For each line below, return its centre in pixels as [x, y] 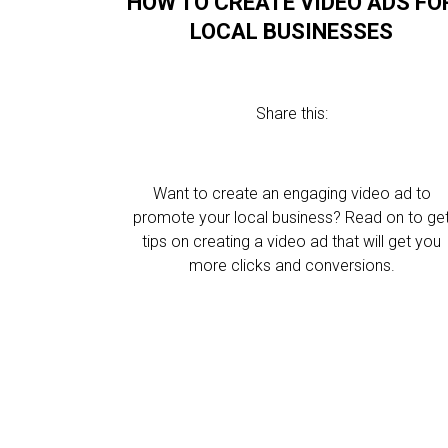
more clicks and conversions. [291, 265]
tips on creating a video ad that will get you [292, 241]
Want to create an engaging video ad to [291, 193]
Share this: [291, 113]
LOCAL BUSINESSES [292, 31]
